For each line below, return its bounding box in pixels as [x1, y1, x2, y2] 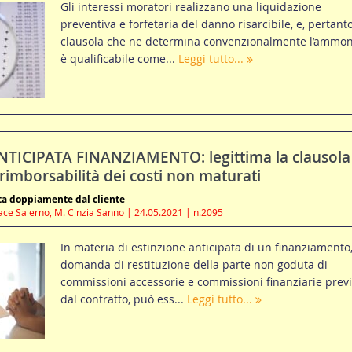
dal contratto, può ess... [60, 291, 187, 307]
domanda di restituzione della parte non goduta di [60, 257, 328, 273]
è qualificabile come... [60, 51, 178, 67]
